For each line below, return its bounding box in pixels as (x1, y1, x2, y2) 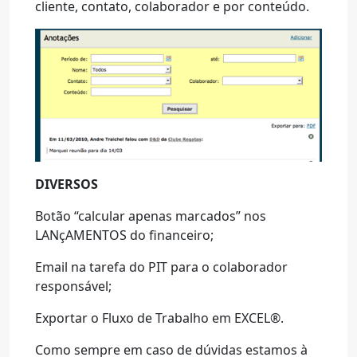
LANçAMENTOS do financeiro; (35, 226, 214, 244)
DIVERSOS (35, 175, 98, 193)
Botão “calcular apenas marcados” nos (35, 207, 266, 225)
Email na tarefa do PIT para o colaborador (35, 258, 288, 276)
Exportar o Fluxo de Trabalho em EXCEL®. (35, 309, 284, 327)
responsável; (35, 277, 112, 295)
